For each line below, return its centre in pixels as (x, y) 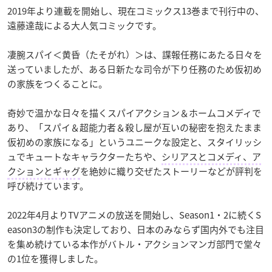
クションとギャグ (44, 172)
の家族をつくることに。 (57, 84)
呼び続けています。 (48, 186)
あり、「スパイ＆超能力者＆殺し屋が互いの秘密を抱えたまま (134, 128)
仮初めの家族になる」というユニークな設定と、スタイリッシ (134, 142)
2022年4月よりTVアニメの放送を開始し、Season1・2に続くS (134, 215)
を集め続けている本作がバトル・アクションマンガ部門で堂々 (134, 244)
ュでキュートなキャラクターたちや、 (84, 157)
